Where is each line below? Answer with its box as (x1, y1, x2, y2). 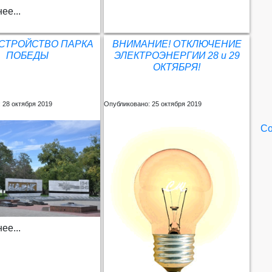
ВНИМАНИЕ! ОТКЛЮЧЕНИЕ (112, 38, 242, 49)
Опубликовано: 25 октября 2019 (104, 100, 202, 107)
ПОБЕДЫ (6, 50, 49, 61)
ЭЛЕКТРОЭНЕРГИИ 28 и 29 (114, 50, 240, 61)
